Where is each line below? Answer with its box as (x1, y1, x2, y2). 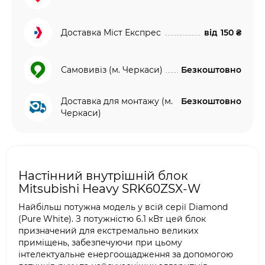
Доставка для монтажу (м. (61, 96, 173, 106)
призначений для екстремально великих (18, 225, 198, 236)
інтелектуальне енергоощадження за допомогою (18, 249, 233, 260)
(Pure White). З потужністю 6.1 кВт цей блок (18, 214, 206, 224)
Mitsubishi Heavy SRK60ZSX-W (18, 182, 201, 196)
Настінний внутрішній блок (18, 169, 188, 183)
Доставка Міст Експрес (61, 27, 161, 38)
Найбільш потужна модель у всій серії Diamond (18, 202, 228, 212)
